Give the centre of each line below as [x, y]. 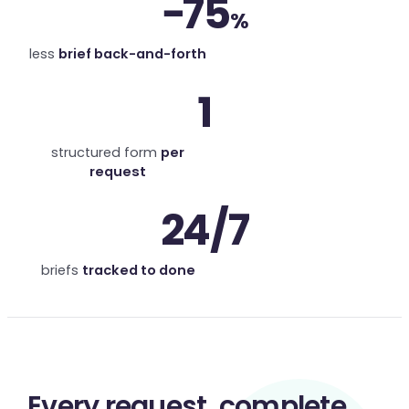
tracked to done [138, 270]
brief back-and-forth [132, 54]
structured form [106, 152]
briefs [61, 270]
